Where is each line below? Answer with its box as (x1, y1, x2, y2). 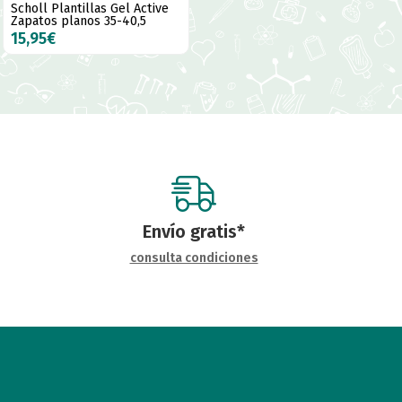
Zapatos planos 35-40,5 (10, 13, 146, 30)
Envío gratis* (143, 220, 245, 242)
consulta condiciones (129, 249, 258, 266)
